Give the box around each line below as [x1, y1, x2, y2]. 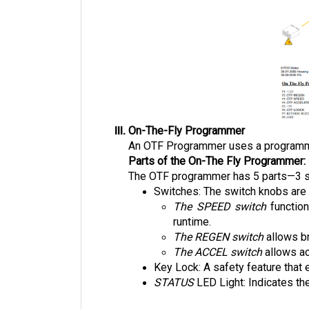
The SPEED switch [173, 200, 267, 214]
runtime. [173, 215, 215, 229]
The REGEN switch [173, 230, 264, 244]
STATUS [154, 276, 197, 290]
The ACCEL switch [173, 246, 263, 259]
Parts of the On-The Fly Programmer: [128, 154, 306, 168]
